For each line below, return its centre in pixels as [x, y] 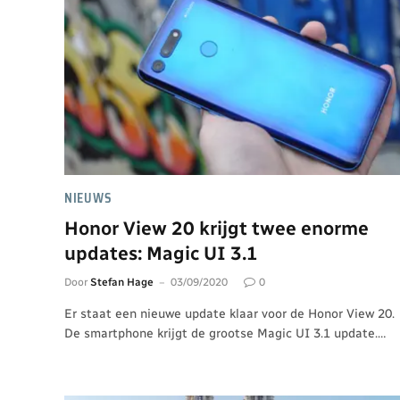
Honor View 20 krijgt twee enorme [217, 228]
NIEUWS [88, 198]
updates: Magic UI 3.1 [161, 253]
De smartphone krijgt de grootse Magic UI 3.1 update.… [225, 333]
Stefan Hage [122, 282]
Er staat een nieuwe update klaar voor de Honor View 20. [229, 314]
